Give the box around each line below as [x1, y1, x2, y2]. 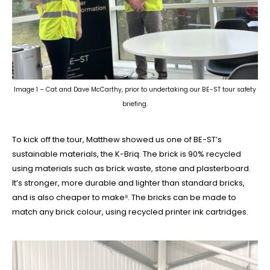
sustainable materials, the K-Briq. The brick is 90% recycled [12, 148, 241, 160]
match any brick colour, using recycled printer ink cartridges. [12, 206, 248, 218]
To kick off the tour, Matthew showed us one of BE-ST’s [12, 133, 222, 145]
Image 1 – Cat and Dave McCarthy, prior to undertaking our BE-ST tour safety [14, 84, 256, 94]
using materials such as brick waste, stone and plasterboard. [12, 162, 251, 174]
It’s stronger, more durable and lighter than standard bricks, [12, 177, 245, 189]
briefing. [122, 99, 148, 108]
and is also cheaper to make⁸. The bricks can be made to [12, 191, 236, 203]
